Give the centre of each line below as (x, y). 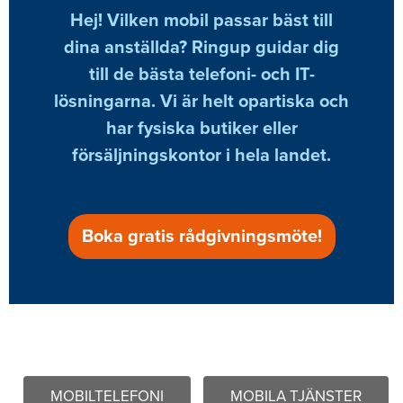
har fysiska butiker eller (201, 128)
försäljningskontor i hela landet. (201, 155)
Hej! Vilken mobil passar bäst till (201, 20)
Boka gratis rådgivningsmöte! (201, 236)
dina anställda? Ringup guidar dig (201, 47)
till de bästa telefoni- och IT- (201, 74)
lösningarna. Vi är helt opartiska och (201, 101)
